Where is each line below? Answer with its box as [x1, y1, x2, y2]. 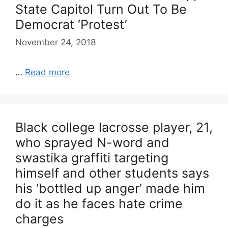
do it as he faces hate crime [15, 196, 183, 211]
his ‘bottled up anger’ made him [15, 181, 205, 196]
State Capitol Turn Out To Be [15, 1, 187, 17]
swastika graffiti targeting [15, 150, 168, 165]
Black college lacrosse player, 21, [15, 120, 213, 135]
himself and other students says [15, 165, 209, 181]
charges [15, 211, 64, 226]
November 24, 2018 [15, 37, 96, 47]
